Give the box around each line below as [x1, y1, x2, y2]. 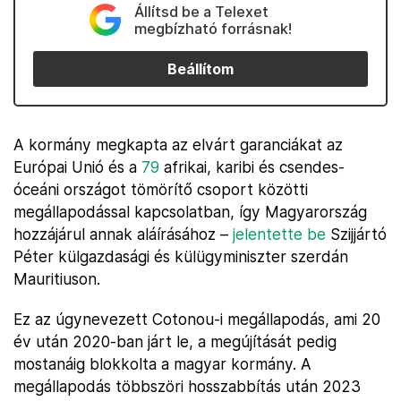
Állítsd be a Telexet [133, 3, 269, 21]
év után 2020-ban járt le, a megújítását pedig [13, 332, 337, 351]
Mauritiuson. [13, 269, 100, 288]
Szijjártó [326, 225, 387, 243]
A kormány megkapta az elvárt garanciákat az [13, 135, 343, 154]
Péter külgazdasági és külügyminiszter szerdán [13, 247, 348, 266]
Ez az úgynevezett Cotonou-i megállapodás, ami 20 [13, 310, 380, 328]
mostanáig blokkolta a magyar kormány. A [13, 354, 311, 373]
